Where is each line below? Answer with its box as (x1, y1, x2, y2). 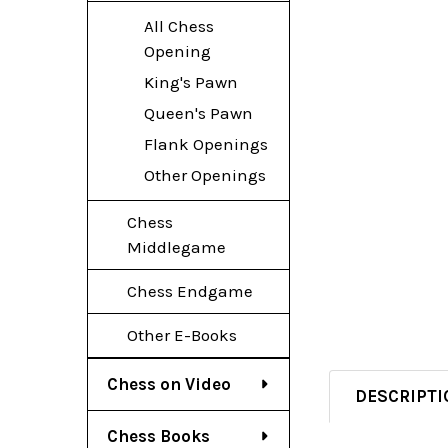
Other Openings (143, 164, 266, 185)
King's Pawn (143, 71, 238, 92)
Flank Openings (143, 133, 268, 154)
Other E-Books (126, 324, 237, 345)
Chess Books (107, 425, 210, 446)
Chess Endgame (126, 280, 253, 301)
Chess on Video (107, 373, 231, 394)
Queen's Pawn (143, 102, 253, 123)
